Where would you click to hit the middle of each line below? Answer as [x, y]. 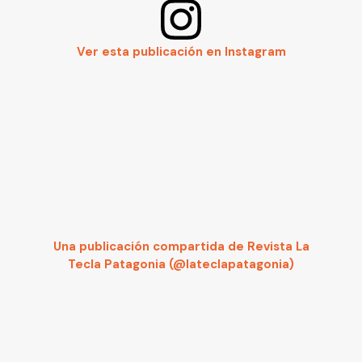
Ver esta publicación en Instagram [181, 52]
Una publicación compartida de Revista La [181, 247]
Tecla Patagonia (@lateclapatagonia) [181, 265]
